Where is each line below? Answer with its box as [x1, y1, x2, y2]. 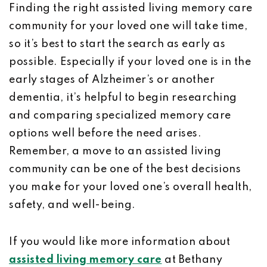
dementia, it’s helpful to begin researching [9, 92, 237, 103]
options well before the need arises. [9, 128, 201, 139]
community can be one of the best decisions [9, 164, 241, 175]
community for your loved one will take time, [9, 21, 247, 32]
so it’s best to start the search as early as [9, 39, 225, 49]
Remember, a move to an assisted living [9, 146, 221, 157]
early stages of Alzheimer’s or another [9, 74, 215, 85]
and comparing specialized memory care [9, 110, 231, 121]
